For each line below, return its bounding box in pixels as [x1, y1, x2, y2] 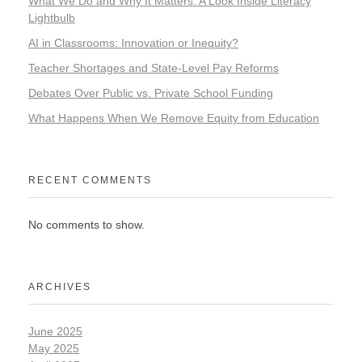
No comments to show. [28, 217, 145, 231]
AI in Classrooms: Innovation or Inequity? [28, 36, 238, 50]
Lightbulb [28, 11, 75, 25]
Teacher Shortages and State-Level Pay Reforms [28, 61, 279, 75]
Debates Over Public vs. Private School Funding [28, 86, 273, 99]
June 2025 [28, 324, 82, 338]
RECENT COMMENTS [28, 174, 152, 186]
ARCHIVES [28, 280, 91, 293]
